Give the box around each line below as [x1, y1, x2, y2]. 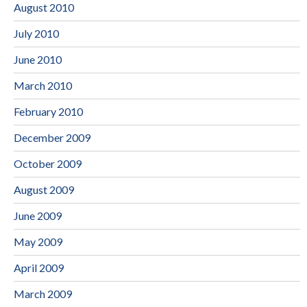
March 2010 [14, 78, 72, 92]
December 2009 [14, 130, 90, 144]
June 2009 [14, 208, 62, 222]
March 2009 [14, 286, 72, 300]
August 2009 [14, 182, 74, 196]
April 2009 [14, 260, 64, 274]
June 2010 [14, 52, 62, 66]
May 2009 [14, 234, 62, 248]
